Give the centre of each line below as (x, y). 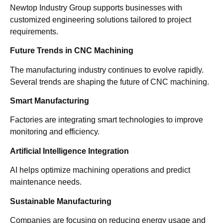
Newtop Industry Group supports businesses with (96, 7)
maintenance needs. (46, 182)
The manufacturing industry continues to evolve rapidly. (107, 70)
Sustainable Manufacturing (61, 201)
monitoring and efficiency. (55, 132)
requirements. (34, 31)
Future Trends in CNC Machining (72, 51)
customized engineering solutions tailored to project (101, 19)
